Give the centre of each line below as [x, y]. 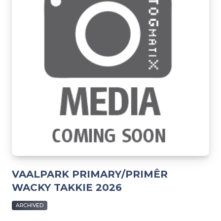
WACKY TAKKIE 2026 [67, 187]
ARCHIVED [30, 205]
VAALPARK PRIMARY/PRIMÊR [90, 174]
